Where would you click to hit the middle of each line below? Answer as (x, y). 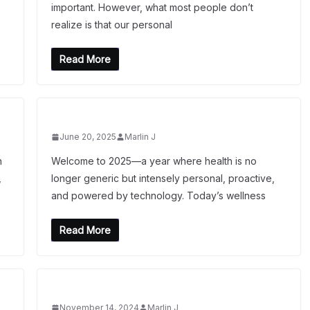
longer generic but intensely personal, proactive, (163, 178)
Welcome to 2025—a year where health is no (154, 161)
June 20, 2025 (88, 137)
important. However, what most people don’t (152, 7)
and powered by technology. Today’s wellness (158, 195)
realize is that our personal (111, 25)
